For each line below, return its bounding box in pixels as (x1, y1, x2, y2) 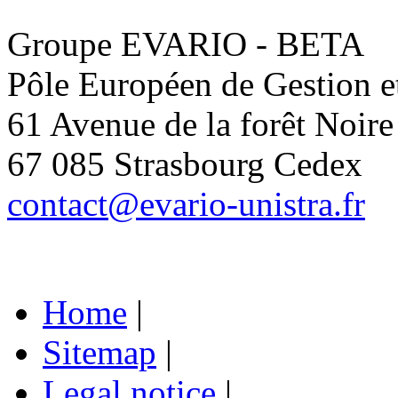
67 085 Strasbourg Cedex (7, 145, 362, 184)
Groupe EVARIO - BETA (7, 25, 364, 64)
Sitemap (43, 333, 156, 372)
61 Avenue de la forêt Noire (7, 105, 394, 144)
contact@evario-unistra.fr (7, 185, 365, 224)
